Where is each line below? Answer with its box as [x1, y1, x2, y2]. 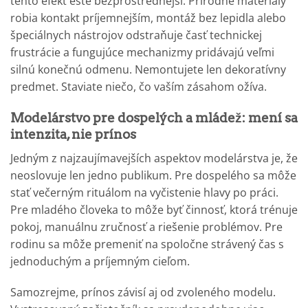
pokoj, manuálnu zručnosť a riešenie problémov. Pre [10, 219, 283, 234]
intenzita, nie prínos [10, 126, 136, 142]
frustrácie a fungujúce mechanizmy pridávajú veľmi [10, 45, 274, 60]
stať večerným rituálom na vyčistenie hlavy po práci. [10, 184, 278, 200]
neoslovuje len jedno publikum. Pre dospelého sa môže [10, 167, 296, 183]
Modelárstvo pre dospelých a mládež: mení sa [10, 109, 298, 126]
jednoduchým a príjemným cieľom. [10, 253, 190, 269]
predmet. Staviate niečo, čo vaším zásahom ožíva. [10, 79, 267, 95]
